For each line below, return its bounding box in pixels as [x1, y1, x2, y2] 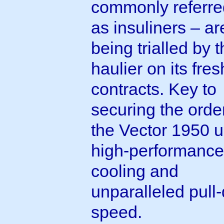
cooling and [91, 161, 178, 180]
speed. [91, 202, 142, 221]
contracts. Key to [91, 79, 216, 98]
